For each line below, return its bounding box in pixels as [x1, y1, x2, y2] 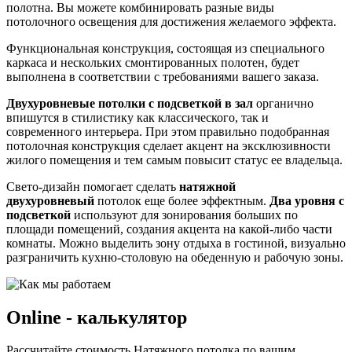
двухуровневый [6, 193, 97, 207]
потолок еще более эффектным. [97, 193, 269, 207]
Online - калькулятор [6, 306, 187, 328]
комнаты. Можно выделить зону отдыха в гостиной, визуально [6, 236, 346, 250]
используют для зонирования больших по [71, 207, 298, 222]
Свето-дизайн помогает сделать [6, 179, 179, 193]
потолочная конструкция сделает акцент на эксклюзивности [6, 138, 331, 152]
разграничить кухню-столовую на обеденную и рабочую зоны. [6, 250, 343, 264]
